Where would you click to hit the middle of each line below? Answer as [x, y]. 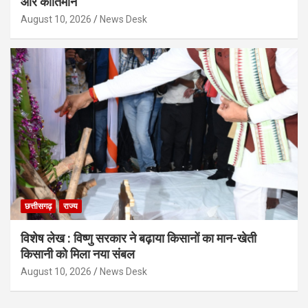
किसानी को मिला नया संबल [78, 254]
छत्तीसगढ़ [38, 207]
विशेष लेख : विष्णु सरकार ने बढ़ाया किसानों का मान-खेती [139, 239]
